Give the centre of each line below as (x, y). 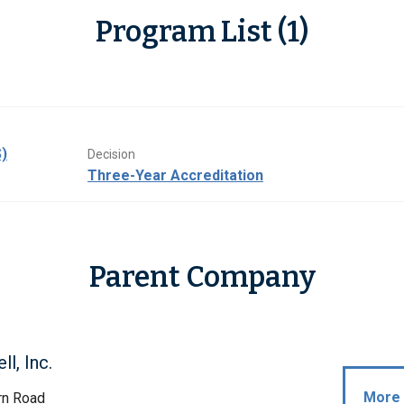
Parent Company (202, 277)
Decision (111, 155)
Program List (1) (202, 32)
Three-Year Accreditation (175, 176)
